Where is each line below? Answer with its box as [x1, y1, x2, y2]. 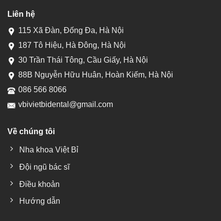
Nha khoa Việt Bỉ [19, 146, 78, 154]
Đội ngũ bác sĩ [19, 163, 70, 171]
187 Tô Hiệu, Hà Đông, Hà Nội [18, 40, 126, 49]
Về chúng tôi [7, 127, 55, 136]
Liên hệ [7, 9, 35, 18]
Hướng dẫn [19, 197, 60, 206]
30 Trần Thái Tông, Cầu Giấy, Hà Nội [18, 55, 148, 64]
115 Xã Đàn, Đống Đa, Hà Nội [18, 26, 124, 35]
